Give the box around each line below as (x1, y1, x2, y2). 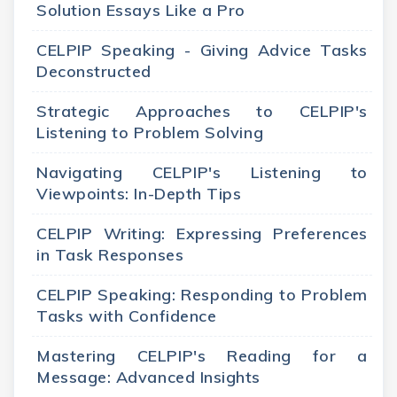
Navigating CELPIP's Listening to (36, 162, 368, 183)
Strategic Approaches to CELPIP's (36, 101, 368, 122)
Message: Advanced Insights (36, 367, 261, 388)
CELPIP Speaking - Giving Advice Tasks (36, 40, 368, 61)
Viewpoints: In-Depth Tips (36, 183, 242, 205)
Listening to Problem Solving (36, 122, 264, 144)
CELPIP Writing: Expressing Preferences (36, 223, 368, 245)
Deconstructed (36, 61, 152, 82)
